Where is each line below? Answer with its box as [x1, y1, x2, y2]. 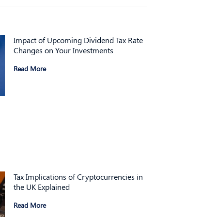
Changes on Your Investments [14, 45, 113, 55]
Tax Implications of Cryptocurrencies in [14, 171, 143, 182]
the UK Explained [14, 181, 70, 192]
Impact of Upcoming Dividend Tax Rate [14, 34, 143, 45]
